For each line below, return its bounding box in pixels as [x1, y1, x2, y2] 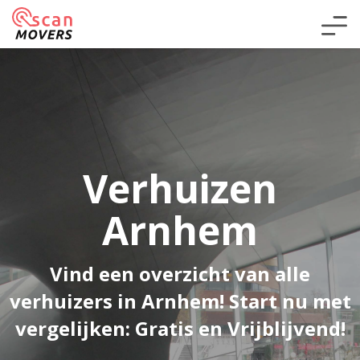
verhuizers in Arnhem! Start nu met [9, 287, 351, 314]
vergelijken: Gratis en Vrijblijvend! [14, 314, 346, 342]
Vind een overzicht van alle [50, 260, 310, 287]
